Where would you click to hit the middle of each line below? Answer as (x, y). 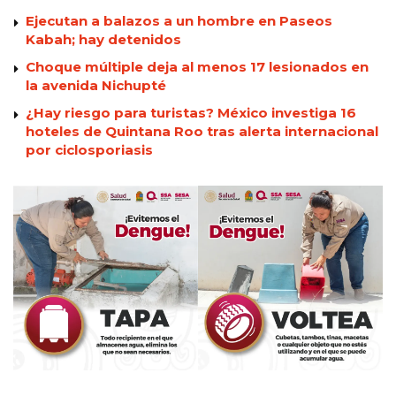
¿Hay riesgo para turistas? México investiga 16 (191, 113)
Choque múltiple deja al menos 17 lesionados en (197, 67)
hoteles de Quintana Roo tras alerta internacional (202, 132)
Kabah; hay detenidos (103, 40)
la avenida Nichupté (96, 86)
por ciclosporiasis (89, 150)
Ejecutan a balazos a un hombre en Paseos (179, 21)
